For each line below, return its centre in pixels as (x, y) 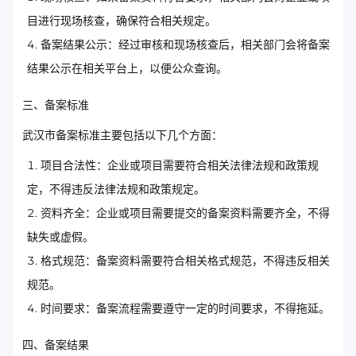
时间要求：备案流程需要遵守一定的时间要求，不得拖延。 (185, 309)
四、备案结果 (56, 345)
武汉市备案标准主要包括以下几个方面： (122, 135)
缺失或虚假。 (60, 237)
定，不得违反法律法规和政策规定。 (116, 190)
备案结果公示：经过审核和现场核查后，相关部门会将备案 (185, 45)
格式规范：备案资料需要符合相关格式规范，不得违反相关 (185, 261)
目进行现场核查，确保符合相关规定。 (122, 21)
